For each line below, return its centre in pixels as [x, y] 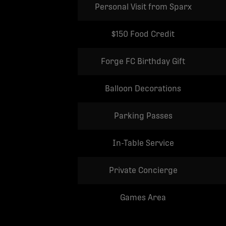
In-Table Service [143, 143]
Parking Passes [143, 116]
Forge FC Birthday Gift [143, 61]
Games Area [143, 197]
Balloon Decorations [143, 89]
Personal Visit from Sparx [143, 7]
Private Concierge [143, 170]
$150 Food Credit [143, 34]
